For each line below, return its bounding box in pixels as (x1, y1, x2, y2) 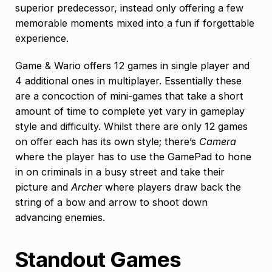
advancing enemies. (15, 211, 105, 223)
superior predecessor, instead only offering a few (15, 1, 243, 14)
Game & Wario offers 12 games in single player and (15, 59, 250, 72)
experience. (15, 32, 69, 44)
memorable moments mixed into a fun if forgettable (15, 16, 254, 29)
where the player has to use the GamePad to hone (15, 150, 251, 163)
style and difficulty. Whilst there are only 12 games (15, 120, 248, 132)
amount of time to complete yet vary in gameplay (15, 104, 245, 117)
